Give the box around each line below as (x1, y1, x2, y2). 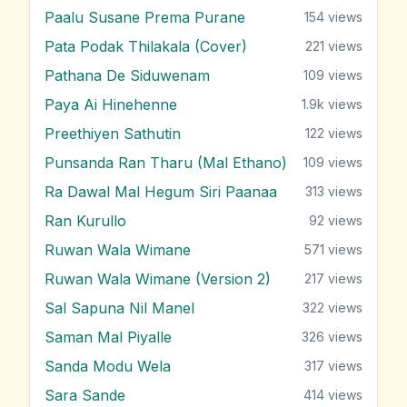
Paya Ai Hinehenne (45, 95, 177, 114)
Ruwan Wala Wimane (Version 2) (45, 270, 271, 289)
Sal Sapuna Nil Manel (45, 299, 194, 318)
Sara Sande (45, 386, 125, 405)
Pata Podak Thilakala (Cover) (45, 37, 247, 56)
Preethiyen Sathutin (45, 124, 181, 144)
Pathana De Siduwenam (45, 66, 210, 85)
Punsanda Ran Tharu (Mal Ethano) (45, 154, 287, 173)
